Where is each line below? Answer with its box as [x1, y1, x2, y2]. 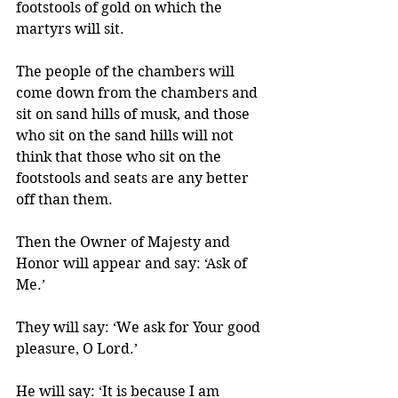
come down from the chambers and [16, 84, 261, 101]
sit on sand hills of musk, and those [16, 106, 253, 123]
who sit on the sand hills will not [16, 127, 237, 144]
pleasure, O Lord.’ [16, 340, 141, 357]
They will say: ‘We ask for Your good [16, 319, 264, 336]
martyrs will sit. [16, 20, 128, 37]
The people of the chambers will [16, 63, 238, 80]
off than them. [16, 191, 116, 208]
